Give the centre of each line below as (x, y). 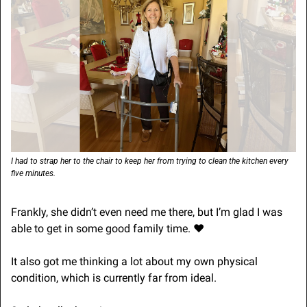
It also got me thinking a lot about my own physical (134, 262)
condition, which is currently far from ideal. (114, 278)
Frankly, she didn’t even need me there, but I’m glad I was (147, 212)
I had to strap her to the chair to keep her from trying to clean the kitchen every (150, 161)
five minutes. (33, 174)
